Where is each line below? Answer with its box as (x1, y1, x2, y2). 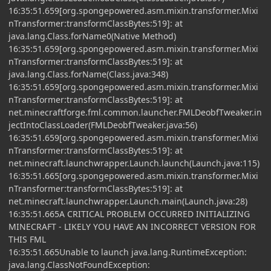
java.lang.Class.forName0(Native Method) (8, 30, 176, 42)
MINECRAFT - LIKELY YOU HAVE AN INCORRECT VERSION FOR (8, 220, 256, 232)
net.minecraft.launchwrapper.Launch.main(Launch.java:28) (8, 195, 247, 207)
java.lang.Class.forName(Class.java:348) (8, 68, 168, 80)
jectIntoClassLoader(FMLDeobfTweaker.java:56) (8, 119, 197, 131)
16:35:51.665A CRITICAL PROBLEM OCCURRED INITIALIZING (8, 207, 250, 220)
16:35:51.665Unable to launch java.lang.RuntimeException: (8, 246, 247, 258)
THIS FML (8, 233, 46, 245)
